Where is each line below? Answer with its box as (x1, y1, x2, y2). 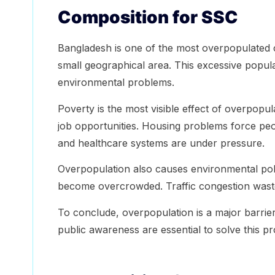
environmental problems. (57, 76, 174, 89)
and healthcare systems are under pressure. (57, 136, 265, 149)
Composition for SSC (57, 7, 238, 28)
